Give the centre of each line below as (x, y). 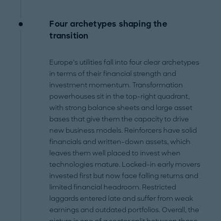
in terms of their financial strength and (113, 74)
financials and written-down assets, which (120, 142)
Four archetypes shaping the (108, 24)
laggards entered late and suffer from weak (121, 199)
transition (69, 36)
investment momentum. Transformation (116, 85)
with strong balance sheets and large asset (121, 108)
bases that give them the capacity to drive (119, 119)
